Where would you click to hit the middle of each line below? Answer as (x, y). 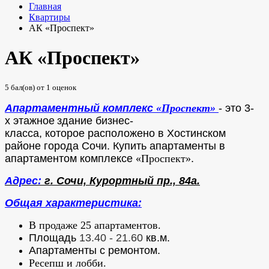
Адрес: (23, 181)
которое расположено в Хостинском (134, 134)
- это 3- (236, 108)
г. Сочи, (65, 181)
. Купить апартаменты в (166, 146)
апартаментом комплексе (70, 159)
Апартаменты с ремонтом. (95, 251)
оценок (63, 88)
